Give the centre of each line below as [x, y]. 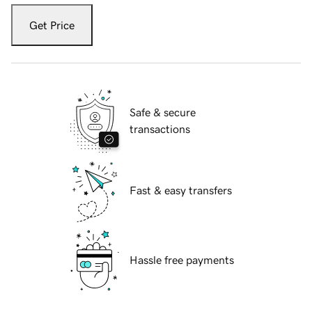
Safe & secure [163, 112]
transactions [160, 129]
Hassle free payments [182, 260]
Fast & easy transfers [181, 190]
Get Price [52, 25]
